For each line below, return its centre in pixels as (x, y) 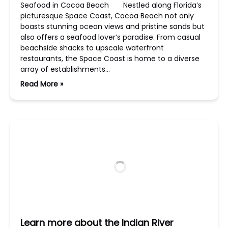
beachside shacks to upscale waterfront (92, 48)
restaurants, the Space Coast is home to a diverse (110, 59)
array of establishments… (65, 69)
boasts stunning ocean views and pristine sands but (112, 26)
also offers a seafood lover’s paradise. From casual (110, 37)
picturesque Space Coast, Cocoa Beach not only (107, 16)
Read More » (42, 84)
